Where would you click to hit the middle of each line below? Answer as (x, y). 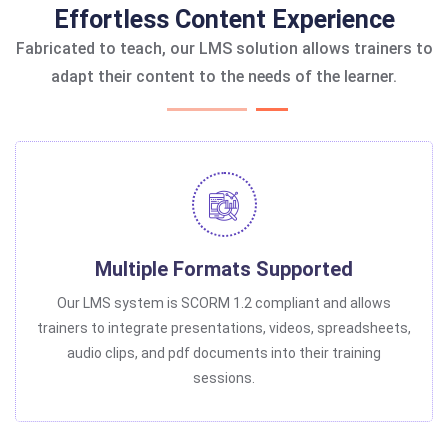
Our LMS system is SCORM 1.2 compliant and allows (224, 303)
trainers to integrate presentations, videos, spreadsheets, (224, 328)
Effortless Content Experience (224, 20)
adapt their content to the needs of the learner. (224, 77)
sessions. (224, 378)
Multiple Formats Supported (224, 269)
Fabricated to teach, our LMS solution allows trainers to (224, 49)
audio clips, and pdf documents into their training (224, 353)
